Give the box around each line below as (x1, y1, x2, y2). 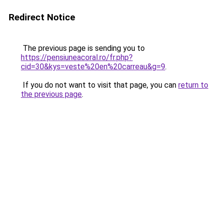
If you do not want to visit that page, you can (21, 80, 178, 90)
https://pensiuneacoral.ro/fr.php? (21, 53, 133, 62)
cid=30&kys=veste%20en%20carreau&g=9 (21, 62, 165, 71)
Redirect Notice (9, 12, 75, 23)
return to (178, 80, 208, 90)
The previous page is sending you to (21, 44, 145, 53)
